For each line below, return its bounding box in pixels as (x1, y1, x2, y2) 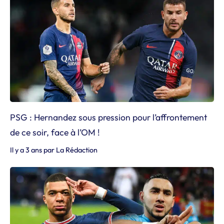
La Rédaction (56, 145, 97, 154)
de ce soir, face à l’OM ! (10, 126, 100, 138)
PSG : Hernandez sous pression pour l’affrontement (10, 111, 207, 123)
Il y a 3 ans (10, 145, 42, 154)
